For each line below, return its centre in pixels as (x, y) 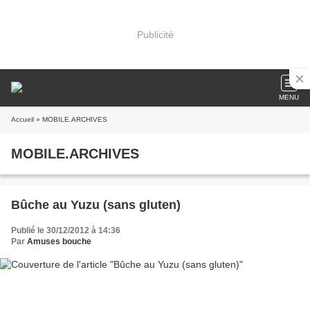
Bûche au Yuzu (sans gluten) (96, 205)
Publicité (155, 34)
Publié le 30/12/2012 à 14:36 (66, 230)
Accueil (22, 119)
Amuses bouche (59, 241)
